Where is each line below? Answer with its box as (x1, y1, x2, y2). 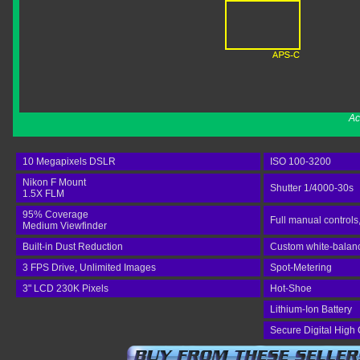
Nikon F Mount (22, 177, 86, 188)
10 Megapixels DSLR (22, 156, 116, 167)
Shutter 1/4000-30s (270, 182, 354, 194)
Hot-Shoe (270, 283, 312, 294)
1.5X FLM (22, 188, 64, 199)
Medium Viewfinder (22, 220, 107, 231)
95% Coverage (22, 209, 88, 220)
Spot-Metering (270, 262, 332, 273)
